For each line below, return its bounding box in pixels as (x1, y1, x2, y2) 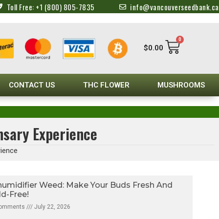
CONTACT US (8, 80, 55, 89)
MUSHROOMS (157, 80, 205, 89)
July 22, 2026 (33, 203, 71, 210)
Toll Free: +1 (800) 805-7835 (6, 1, 95, 12)
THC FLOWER (83, 80, 130, 89)
